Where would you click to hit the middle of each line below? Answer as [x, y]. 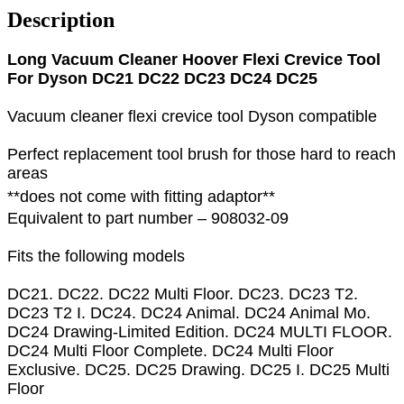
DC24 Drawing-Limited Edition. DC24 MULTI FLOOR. [200, 331]
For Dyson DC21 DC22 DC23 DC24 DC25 [162, 79]
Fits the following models [96, 256]
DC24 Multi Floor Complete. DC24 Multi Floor [170, 350]
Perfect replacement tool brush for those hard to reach [202, 155]
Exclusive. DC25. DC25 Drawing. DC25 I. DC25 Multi [198, 369]
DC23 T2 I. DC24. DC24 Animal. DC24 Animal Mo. [189, 312]
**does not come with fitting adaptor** [141, 197]
